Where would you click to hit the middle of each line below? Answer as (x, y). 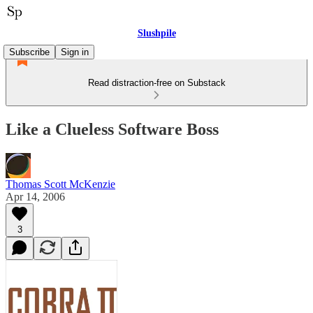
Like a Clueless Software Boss (112, 129)
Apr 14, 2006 (35, 196)
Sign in (75, 52)
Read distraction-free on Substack (156, 83)
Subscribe (29, 52)
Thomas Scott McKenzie (60, 184)
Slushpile (156, 33)
